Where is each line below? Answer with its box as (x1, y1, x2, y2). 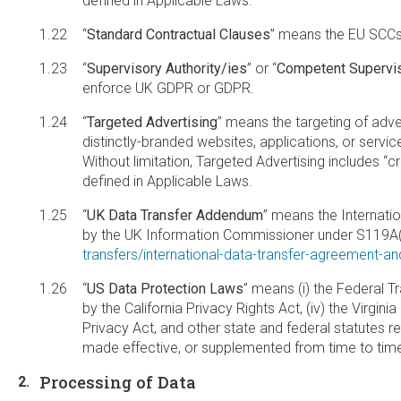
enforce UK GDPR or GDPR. (82, 80, 254, 97)
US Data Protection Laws (87, 280, 243, 297)
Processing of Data (39, 371, 196, 393)
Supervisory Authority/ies (87, 60, 247, 77)
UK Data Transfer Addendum (87, 207, 263, 224)
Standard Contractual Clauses (87, 26, 270, 43)
